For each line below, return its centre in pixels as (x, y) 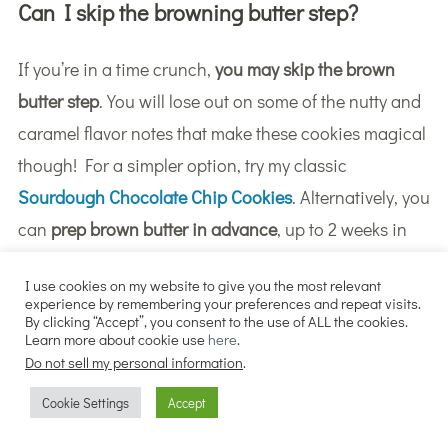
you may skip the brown (304, 68)
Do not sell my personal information (134, 362)
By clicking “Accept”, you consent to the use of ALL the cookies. (216, 321)
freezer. (45, 292)
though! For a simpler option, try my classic (182, 164)
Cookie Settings (85, 402)
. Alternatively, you (360, 196)
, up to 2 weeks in (341, 228)
